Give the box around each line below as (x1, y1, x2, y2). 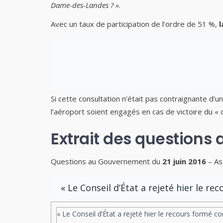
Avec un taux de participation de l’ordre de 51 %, (51, 19, 219, 29)
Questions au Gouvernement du (51, 156, 162, 166)
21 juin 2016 (162, 156, 206, 166)
